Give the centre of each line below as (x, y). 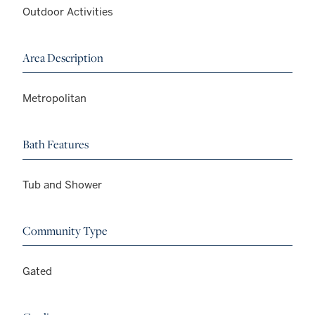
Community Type (65, 231)
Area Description (63, 58)
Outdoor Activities (68, 12)
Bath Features (56, 144)
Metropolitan (54, 98)
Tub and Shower (62, 185)
